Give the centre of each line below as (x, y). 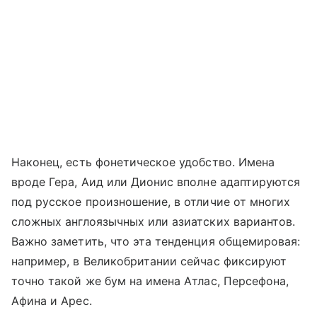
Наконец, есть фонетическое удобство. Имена (143, 162)
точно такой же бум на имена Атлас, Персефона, (150, 281)
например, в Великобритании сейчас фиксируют (149, 261)
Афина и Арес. (52, 301)
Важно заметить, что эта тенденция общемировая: (156, 242)
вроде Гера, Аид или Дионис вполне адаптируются (156, 182)
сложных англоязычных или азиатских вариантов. (154, 222)
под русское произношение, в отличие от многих (151, 202)
